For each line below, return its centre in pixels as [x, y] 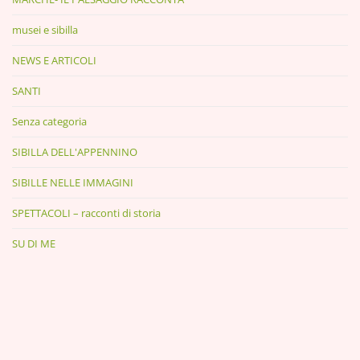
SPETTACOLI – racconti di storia [86, 213]
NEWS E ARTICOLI [54, 60]
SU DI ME [34, 243]
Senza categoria [49, 121]
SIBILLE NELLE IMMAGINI [73, 182]
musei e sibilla [45, 29]
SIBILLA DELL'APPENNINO [75, 151]
